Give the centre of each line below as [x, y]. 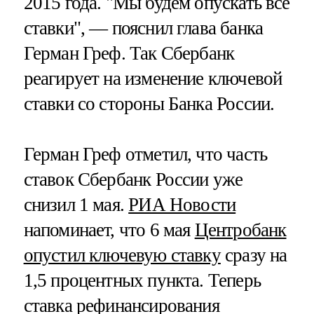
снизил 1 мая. [76, 204]
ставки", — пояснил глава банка [143, 28]
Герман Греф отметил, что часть [145, 154]
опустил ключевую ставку [122, 255]
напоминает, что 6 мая [109, 230]
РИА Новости [182, 204]
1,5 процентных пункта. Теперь [142, 280]
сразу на [254, 255]
